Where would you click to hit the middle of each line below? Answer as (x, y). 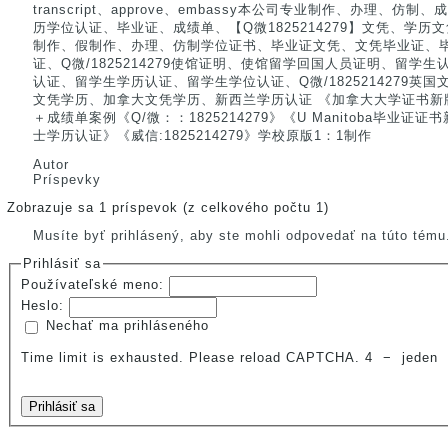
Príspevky (67, 179)
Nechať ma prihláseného (127, 326)
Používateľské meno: (94, 285)
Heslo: (44, 306)
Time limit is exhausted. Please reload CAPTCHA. (190, 357)
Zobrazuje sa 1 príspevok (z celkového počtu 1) (168, 207)
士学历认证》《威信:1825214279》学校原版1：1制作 (202, 135)
